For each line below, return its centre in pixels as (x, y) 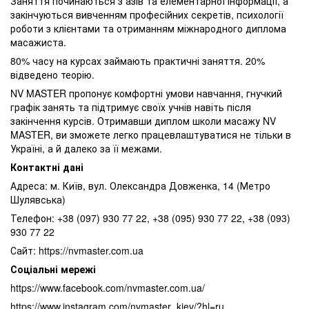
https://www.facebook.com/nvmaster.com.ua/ (108, 288)
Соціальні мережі (53, 269)
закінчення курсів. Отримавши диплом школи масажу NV (143, 121)
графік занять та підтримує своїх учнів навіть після (131, 107)
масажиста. (38, 42)
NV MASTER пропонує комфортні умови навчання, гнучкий (146, 93)
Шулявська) (38, 200)
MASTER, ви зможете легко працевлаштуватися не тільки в (151, 135)
